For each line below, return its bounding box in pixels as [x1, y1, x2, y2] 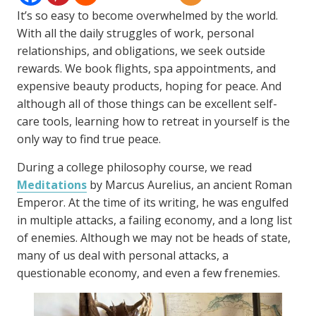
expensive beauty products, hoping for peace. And [17, 78, 281, 94]
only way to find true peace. [17, 131, 161, 147]
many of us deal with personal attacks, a [17, 248, 229, 263]
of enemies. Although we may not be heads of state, [17, 230, 291, 245]
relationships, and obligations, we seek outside [17, 43, 265, 59]
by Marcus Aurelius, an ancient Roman [87, 177, 292, 193]
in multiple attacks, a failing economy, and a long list [17, 212, 292, 228]
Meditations [17, 177, 87, 193]
